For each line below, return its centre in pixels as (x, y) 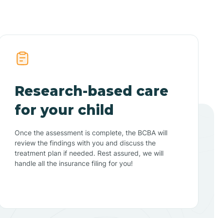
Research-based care (92, 91)
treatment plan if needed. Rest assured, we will (89, 153)
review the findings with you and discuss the (85, 143)
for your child (64, 110)
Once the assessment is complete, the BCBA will (91, 132)
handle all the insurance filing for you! (74, 163)
